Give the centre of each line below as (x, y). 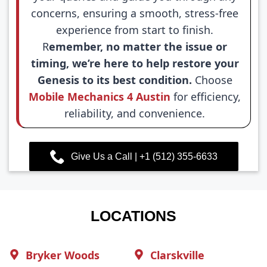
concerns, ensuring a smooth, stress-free (135, 13)
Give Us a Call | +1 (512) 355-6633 (144, 156)
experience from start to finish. (135, 30)
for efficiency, (206, 97)
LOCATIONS (133, 216)
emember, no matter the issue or (138, 46)
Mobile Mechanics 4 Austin (100, 97)
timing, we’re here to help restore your (135, 63)
